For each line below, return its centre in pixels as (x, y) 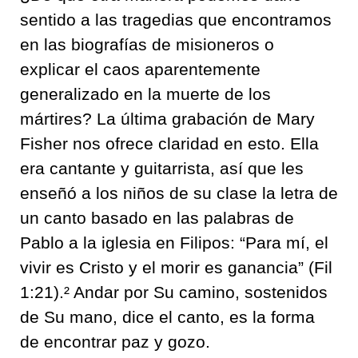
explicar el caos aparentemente (140, 69)
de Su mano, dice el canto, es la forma (167, 316)
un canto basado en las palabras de (157, 217)
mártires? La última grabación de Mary (167, 118)
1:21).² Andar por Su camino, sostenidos (174, 292)
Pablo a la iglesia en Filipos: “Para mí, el (174, 242)
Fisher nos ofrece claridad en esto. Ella (169, 143)
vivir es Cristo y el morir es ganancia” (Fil (176, 267)
